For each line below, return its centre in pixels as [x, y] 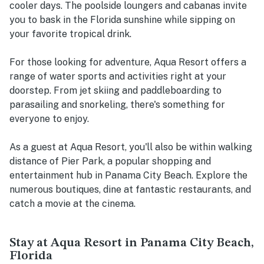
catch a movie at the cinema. [72, 204]
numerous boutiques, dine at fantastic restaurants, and [130, 190]
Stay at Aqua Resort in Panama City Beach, [132, 243]
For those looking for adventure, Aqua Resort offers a [128, 62]
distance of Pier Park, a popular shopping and [110, 161]
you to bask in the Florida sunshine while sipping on [122, 20]
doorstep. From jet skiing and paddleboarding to [115, 91]
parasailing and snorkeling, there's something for [117, 105]
